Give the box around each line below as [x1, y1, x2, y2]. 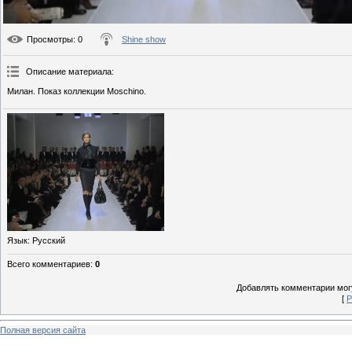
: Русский [27, 236, 65, 246]
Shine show [122, 35, 166, 45]
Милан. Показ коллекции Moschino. [7, 86, 146, 97]
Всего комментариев [7, 259, 90, 269]
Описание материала [26, 67, 112, 77]
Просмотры [27, 35, 73, 45]
